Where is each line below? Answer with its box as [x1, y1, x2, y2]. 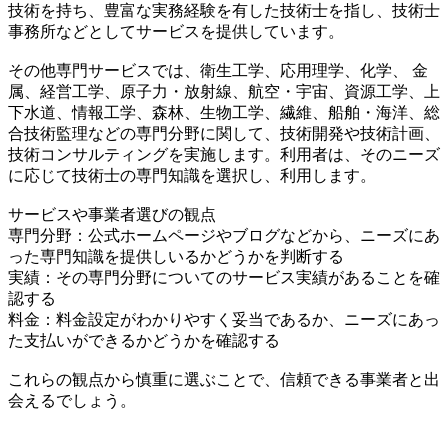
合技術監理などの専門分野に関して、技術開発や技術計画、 [8, 124, 440, 142]
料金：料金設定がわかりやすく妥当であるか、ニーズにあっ [8, 310, 440, 328]
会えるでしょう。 [8, 391, 136, 409]
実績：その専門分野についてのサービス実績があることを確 [8, 268, 440, 286]
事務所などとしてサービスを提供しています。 [8, 22, 344, 40]
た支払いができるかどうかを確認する [8, 331, 280, 349]
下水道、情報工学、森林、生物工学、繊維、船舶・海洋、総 [8, 103, 440, 121]
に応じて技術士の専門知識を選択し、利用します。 [8, 166, 376, 184]
